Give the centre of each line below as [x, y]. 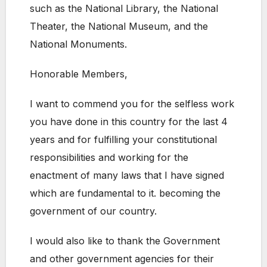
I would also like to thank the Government [125, 241]
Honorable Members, [79, 74]
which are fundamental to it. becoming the [125, 193]
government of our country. [93, 211]
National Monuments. [78, 44]
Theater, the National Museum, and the [119, 27]
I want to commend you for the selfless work [132, 104]
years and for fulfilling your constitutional [123, 140]
